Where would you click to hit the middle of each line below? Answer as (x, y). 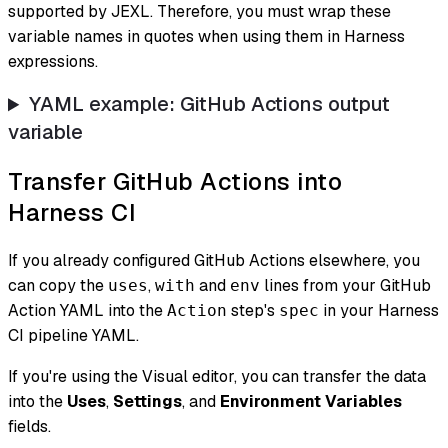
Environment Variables (311, 402)
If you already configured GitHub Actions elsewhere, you (214, 261)
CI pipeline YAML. (73, 336)
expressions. (53, 62)
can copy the (58, 286)
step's (253, 311)
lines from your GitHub (345, 286)
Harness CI (72, 213)
